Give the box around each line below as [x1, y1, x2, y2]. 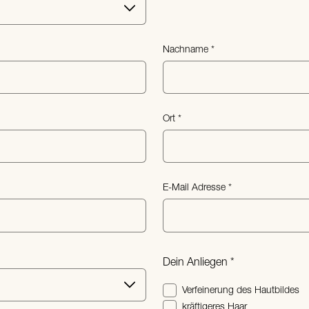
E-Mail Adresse [163, 183, 226, 194]
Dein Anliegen [163, 257, 228, 268]
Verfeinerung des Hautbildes [182, 285, 299, 296]
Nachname [163, 44, 208, 55]
